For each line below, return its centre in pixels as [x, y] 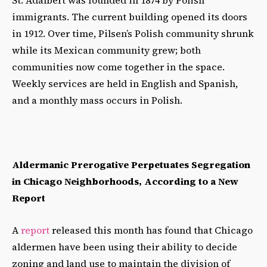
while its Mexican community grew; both [106, 50]
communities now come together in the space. [118, 66]
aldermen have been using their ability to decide [125, 246]
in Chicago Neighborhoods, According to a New [125, 181]
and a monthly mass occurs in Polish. [97, 100]
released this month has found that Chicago [151, 230]
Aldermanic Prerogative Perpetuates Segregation [131, 164]
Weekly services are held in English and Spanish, [125, 83]
